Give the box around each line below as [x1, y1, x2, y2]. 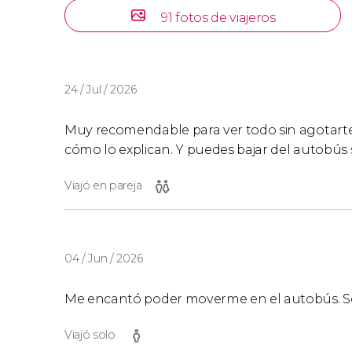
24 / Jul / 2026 [64, 82, 137, 97]
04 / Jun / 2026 [64, 251, 143, 266]
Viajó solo [64, 328, 115, 342]
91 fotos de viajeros [161, 10, 276, 25]
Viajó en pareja [64, 178, 142, 192]
